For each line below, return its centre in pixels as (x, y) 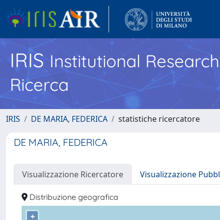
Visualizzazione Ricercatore (73, 174)
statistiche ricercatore (159, 119)
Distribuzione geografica (73, 197)
